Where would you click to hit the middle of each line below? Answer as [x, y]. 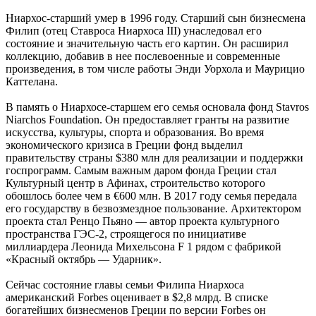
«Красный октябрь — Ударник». [84, 259]
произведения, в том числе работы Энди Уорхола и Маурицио [155, 68]
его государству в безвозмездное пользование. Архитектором [153, 208]
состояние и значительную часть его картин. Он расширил [147, 43]
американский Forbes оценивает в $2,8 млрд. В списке [137, 297]
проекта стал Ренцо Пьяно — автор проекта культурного [142, 221]
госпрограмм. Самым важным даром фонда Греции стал [141, 170]
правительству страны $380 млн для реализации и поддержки [154, 157]
